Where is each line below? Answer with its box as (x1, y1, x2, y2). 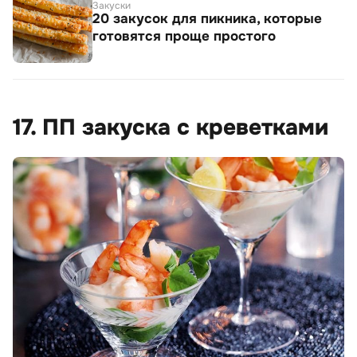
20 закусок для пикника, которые (92, 10, 322, 27)
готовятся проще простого (92, 28, 276, 45)
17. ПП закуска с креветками (13, 113, 328, 142)
